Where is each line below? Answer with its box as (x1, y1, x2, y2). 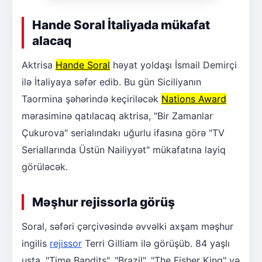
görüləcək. (22, 160, 68, 173)
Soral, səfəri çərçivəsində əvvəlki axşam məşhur (22, 220, 233, 232)
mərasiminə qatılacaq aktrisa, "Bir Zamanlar (22, 109, 213, 122)
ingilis (22, 237, 50, 249)
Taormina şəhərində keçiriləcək (22, 92, 161, 105)
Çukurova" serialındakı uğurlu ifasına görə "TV (22, 126, 225, 139)
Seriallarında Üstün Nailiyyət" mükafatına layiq (22, 143, 226, 156)
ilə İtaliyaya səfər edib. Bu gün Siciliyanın (22, 75, 201, 88)
